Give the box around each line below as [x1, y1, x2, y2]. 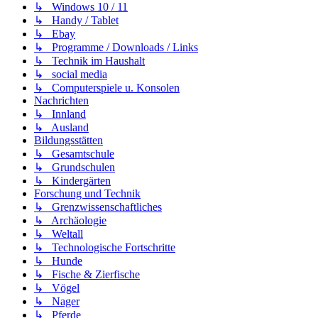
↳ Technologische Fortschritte [34, 241, 175, 253]
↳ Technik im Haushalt [34, 54, 145, 67]
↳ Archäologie [34, 214, 106, 226]
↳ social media [34, 67, 107, 80]
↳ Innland [34, 107, 86, 120]
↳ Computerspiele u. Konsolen [34, 81, 180, 94]
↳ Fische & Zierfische [34, 268, 140, 280]
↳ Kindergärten [34, 174, 111, 187]
